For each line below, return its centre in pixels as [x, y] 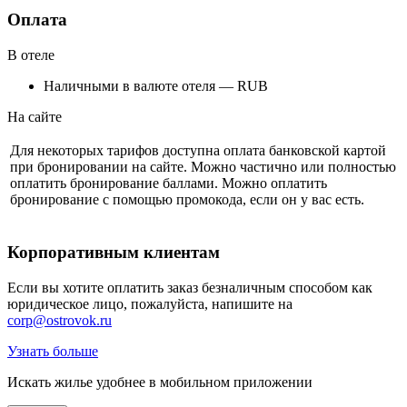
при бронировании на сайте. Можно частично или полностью [203, 167]
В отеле [31, 55]
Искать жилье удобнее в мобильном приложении [160, 382]
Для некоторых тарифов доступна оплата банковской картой [198, 151]
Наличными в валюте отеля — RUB [156, 86]
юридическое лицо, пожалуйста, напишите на [150, 303]
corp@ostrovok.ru [60, 320]
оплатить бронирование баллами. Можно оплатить [169, 184]
